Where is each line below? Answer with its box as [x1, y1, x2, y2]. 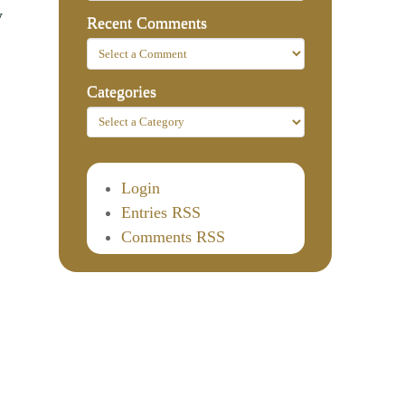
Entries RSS [120, 202, 201, 221]
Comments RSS [120, 227, 225, 246]
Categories [86, 81, 156, 100]
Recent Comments [86, 14, 207, 33]
